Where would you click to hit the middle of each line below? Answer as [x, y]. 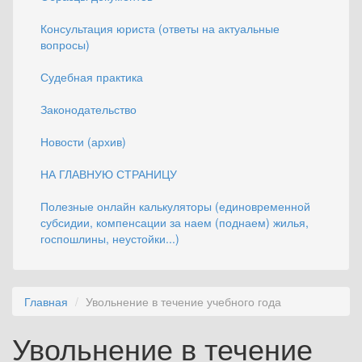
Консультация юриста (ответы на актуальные [160, 29]
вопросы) [65, 45]
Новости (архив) [83, 142]
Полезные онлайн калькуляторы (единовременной [175, 206]
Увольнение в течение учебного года [183, 302]
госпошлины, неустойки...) [110, 239]
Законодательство [88, 109]
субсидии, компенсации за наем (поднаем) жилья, [175, 223]
